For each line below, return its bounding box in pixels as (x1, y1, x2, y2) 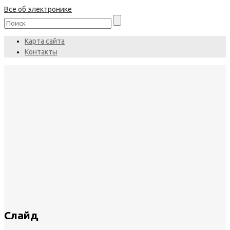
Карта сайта (25, 37, 65, 45)
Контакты (25, 48, 57, 56)
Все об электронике (4, 5, 72, 13)
